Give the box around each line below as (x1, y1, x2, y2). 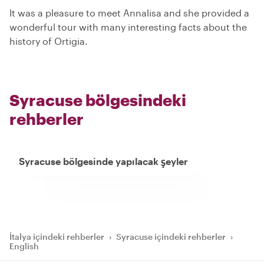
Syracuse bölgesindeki (9, 91, 186, 110)
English (9, 241, 39, 252)
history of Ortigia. (9, 35, 88, 47)
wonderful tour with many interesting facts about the (9, 21, 247, 33)
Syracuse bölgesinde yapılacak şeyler (19, 156, 188, 167)
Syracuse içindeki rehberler (116, 232, 226, 242)
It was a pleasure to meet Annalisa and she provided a (9, 7, 249, 19)
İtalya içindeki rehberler (9, 232, 104, 242)
